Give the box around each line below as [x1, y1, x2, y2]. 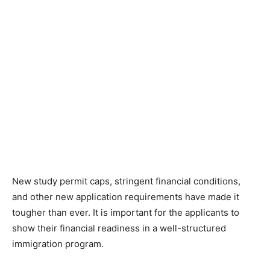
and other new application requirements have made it [12, 190, 239, 202]
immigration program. [12, 237, 104, 250]
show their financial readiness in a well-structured [12, 222, 226, 234]
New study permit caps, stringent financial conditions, [12, 175, 240, 187]
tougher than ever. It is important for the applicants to [12, 206, 239, 218]
